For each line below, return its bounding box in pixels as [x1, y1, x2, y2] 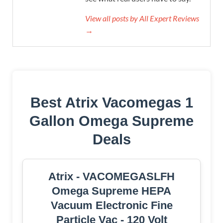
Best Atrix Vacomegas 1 [30, 94, 193, 111]
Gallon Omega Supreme [29, 112, 194, 129]
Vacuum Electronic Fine [50, 199, 173, 212]
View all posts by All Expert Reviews [85, 13, 199, 23]
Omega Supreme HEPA [52, 184, 171, 197]
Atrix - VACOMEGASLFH [48, 170, 175, 183]
